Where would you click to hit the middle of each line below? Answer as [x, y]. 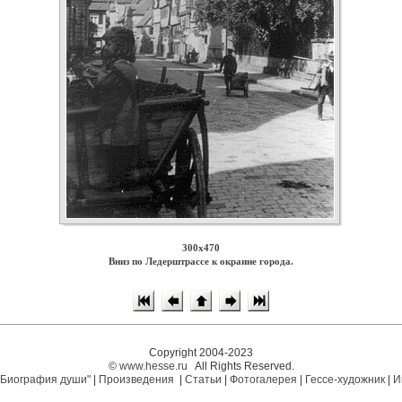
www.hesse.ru [153, 366]
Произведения [138, 380]
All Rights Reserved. [242, 366]
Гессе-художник [345, 380]
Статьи [203, 380]
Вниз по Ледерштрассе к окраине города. [201, 261]
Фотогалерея [263, 380]
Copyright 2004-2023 [201, 353]
